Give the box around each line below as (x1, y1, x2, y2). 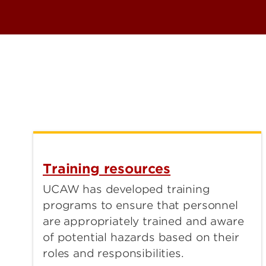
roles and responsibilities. (43, 246, 184, 259)
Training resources (43, 160, 171, 176)
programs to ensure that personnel (43, 198, 238, 211)
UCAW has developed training (43, 182, 210, 195)
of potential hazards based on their (43, 230, 239, 243)
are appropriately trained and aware (43, 214, 244, 227)
